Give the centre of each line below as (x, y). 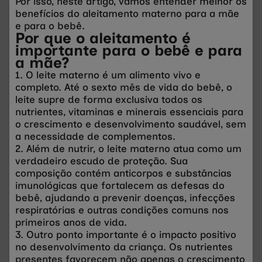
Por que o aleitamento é (103, 38)
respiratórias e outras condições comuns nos (122, 210)
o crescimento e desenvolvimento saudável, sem (131, 124)
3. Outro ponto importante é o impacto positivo (126, 234)
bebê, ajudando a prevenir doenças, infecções (125, 197)
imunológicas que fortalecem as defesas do (120, 185)
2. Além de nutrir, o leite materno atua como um (128, 148)
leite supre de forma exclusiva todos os (109, 99)
